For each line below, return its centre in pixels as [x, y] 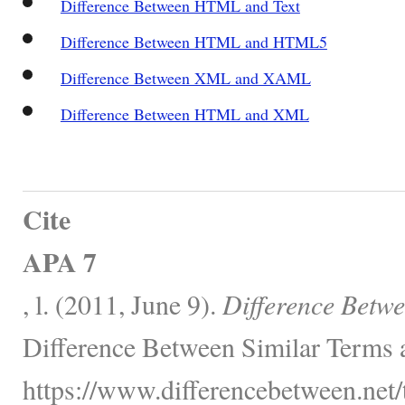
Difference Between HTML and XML [184, 113]
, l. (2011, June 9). [122, 303]
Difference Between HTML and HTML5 [193, 41]
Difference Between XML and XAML [185, 77]
